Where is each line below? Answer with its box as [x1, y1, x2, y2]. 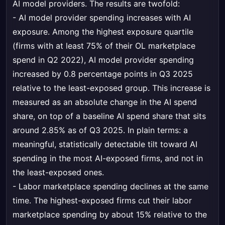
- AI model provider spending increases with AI [13, 13, 191, 23]
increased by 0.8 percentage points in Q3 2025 [13, 69, 193, 79]
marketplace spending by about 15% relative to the [13, 209, 207, 220]
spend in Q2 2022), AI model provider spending [13, 55, 194, 65]
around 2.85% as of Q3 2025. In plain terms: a [13, 125, 188, 136]
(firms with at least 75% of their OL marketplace [13, 41, 195, 51]
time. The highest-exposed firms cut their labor [13, 195, 192, 206]
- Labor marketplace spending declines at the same [13, 181, 208, 192]
